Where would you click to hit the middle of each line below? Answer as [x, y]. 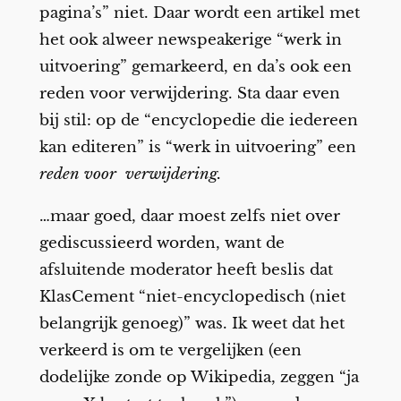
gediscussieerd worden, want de [162, 243]
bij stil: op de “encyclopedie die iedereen [198, 120]
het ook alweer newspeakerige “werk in [190, 39]
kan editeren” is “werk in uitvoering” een [197, 147]
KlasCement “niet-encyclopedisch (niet [192, 296]
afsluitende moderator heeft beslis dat [186, 269]
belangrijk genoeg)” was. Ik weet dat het [192, 323]
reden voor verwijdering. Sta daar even [189, 93]
